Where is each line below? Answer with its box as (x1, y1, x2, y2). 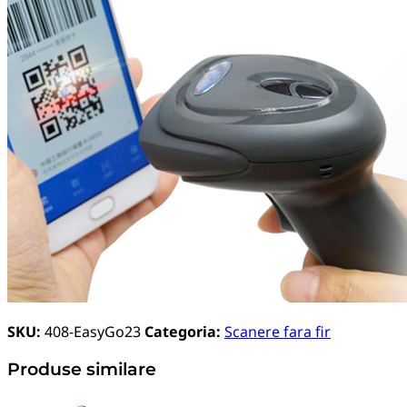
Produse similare (7, 359, 156, 380)
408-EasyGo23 (45, 322, 141, 342)
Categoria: (144, 322, 221, 342)
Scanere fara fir (224, 322, 331, 342)
